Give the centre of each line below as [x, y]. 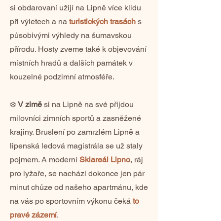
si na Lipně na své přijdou [88, 104]
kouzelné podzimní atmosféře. [62, 77]
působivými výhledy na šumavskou [71, 35]
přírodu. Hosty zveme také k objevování [78, 49]
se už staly [123, 146]
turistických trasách [102, 21]
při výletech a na [39, 21]
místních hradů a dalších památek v [71, 63]
